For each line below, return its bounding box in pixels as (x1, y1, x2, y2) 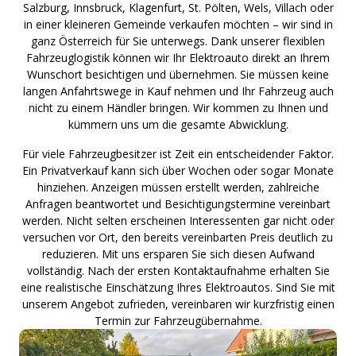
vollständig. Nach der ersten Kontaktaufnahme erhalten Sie (26, 262, 330, 278)
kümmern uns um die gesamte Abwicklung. (68, 116, 288, 132)
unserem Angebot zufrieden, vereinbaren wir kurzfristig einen (21, 296, 335, 311)
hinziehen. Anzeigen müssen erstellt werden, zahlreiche (37, 179, 319, 195)
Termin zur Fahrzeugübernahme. (94, 312, 262, 328)
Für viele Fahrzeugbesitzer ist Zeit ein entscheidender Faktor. (22, 145, 334, 161)
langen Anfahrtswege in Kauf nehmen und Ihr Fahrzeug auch (22, 83, 334, 99)
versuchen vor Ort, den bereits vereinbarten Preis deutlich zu (23, 229, 333, 245)
